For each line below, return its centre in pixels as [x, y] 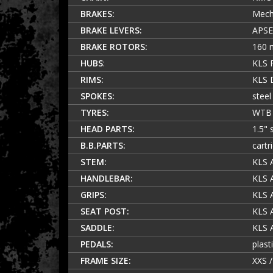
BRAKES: [97, 13]
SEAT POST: [105, 211]
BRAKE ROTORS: [114, 46]
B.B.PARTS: [103, 145]
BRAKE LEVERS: [112, 30]
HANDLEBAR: [107, 178]
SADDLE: [97, 227]
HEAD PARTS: [108, 129]
